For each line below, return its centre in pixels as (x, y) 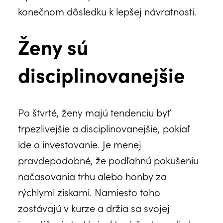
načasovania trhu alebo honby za (92, 175)
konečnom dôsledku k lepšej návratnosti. (107, 11)
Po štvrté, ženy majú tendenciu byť (94, 112)
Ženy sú (53, 46)
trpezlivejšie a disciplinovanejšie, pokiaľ (104, 128)
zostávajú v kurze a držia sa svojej (94, 207)
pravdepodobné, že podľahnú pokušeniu (108, 160)
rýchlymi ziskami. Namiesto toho (89, 191)
